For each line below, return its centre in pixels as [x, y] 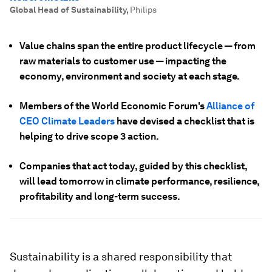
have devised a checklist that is [185, 121]
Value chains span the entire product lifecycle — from [138, 46]
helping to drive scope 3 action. [89, 136]
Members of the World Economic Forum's [113, 106]
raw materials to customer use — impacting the [123, 61]
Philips [143, 10]
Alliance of [230, 106]
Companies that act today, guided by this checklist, [133, 166]
